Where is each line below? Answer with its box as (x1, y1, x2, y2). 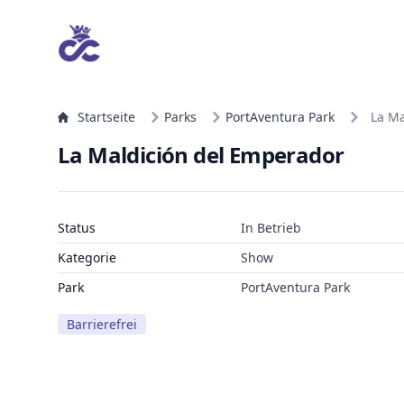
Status (58, 219, 96, 236)
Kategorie (58, 249, 116, 266)
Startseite (78, 108, 135, 125)
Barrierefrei (67, 316, 137, 333)
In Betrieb (240, 219, 301, 236)
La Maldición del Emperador (58, 140, 344, 170)
